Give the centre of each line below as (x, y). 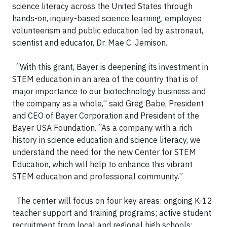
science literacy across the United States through (102, 6)
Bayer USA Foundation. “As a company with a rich (102, 128)
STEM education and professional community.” (98, 176)
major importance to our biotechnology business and (109, 91)
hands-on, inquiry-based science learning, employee (107, 18)
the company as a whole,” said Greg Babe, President (108, 103)
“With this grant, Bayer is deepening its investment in (110, 67)
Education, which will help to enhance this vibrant (102, 164)
